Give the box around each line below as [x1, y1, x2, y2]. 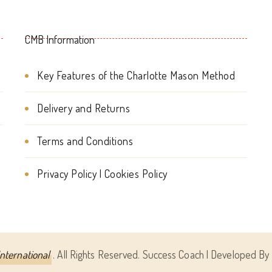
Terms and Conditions [37, 134, 134, 148]
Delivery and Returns [37, 101, 131, 115]
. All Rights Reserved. [53, 248, 143, 262]
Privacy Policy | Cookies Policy [37, 167, 168, 181]
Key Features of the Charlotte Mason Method [37, 69, 236, 83]
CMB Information [25, 33, 95, 47]
